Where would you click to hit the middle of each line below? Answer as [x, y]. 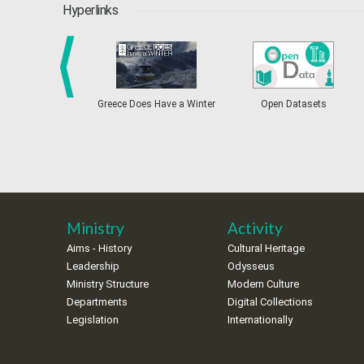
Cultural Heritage [266, 248]
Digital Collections [271, 302]
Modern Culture [264, 284]
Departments [97, 302]
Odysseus [251, 266]
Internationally [260, 320]
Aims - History [99, 248]
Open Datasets [293, 104]
